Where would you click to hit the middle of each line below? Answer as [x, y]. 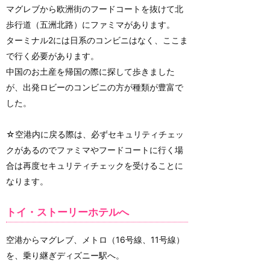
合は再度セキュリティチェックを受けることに [95, 166]
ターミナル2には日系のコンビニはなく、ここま [97, 40]
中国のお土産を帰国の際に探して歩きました [90, 72]
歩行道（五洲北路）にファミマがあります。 [90, 25]
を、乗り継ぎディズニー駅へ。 [65, 256]
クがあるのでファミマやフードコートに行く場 [95, 150]
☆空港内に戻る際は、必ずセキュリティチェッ [95, 134]
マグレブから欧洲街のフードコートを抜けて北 [95, 9]
